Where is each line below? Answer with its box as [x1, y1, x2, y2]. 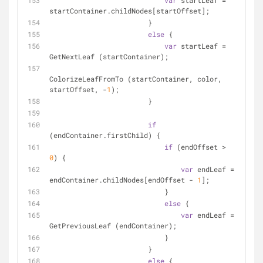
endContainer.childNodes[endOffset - [49, 175, 197, 184]
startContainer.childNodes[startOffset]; [49, 6, 210, 15]
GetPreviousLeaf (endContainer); [49, 221, 177, 230]
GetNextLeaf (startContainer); [49, 52, 168, 61]
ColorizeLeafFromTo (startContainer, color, [49, 74, 222, 83]
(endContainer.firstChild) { [49, 130, 160, 140]
